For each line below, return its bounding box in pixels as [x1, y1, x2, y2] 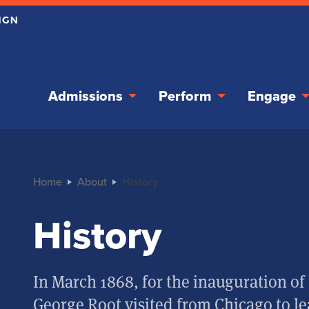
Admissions [48, 86, 123, 106]
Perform [159, 86, 212, 106]
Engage [248, 86, 296, 106]
